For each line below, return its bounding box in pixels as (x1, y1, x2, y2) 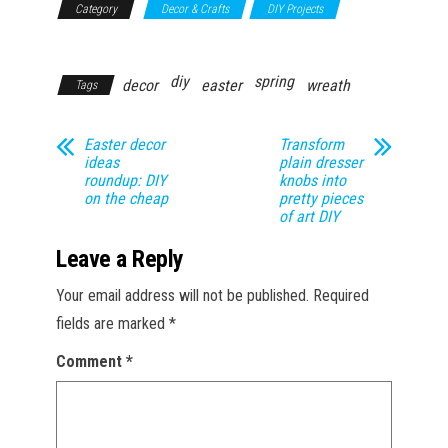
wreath (306, 76, 350, 95)
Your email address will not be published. (56, 286, 309, 305)
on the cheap (84, 189, 168, 208)
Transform (279, 135, 345, 154)
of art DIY (279, 207, 340, 226)
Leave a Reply (56, 245, 184, 273)
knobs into (279, 171, 347, 190)
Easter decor (84, 135, 165, 154)
